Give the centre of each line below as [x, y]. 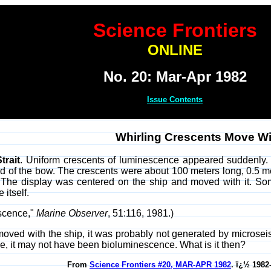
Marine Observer [72, 214]
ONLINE [175, 50]
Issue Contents [175, 100]
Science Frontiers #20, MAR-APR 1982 [160, 265]
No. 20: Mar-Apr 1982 [175, 77]
